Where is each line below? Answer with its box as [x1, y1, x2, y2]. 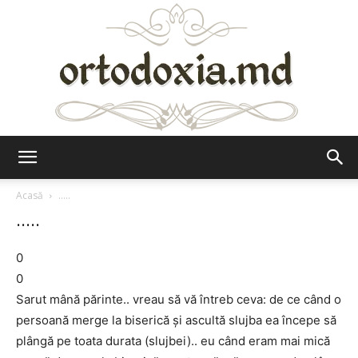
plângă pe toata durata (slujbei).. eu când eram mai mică [16, 333, 330, 348]
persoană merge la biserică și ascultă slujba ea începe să [16, 312, 336, 328]
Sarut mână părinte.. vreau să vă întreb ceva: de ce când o [16, 292, 341, 307]
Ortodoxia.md [178, 164, 250, 177]
